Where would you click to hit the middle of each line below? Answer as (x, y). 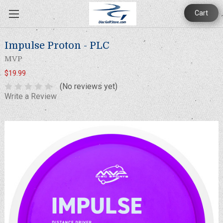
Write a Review (30, 96)
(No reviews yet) (88, 86)
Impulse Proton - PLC (57, 46)
